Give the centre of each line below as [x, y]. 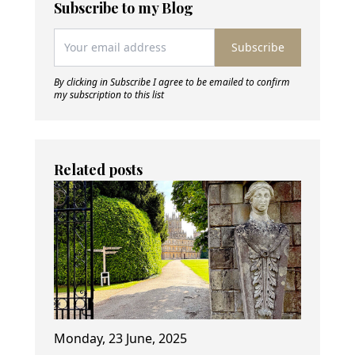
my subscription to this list [109, 94]
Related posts [98, 169]
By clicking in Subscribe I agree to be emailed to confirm [172, 82]
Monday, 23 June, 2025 [120, 339]
